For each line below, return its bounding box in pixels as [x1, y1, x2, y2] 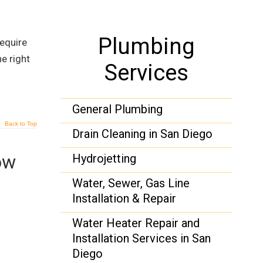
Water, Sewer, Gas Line [72, 176, 190, 190]
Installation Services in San [72, 231, 211, 245]
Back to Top [5, 120, 38, 127]
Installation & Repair [72, 191, 177, 205]
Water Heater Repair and [72, 216, 200, 230]
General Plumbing [72, 102, 163, 116]
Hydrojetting [72, 151, 137, 166]
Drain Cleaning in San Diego [72, 127, 213, 141]
